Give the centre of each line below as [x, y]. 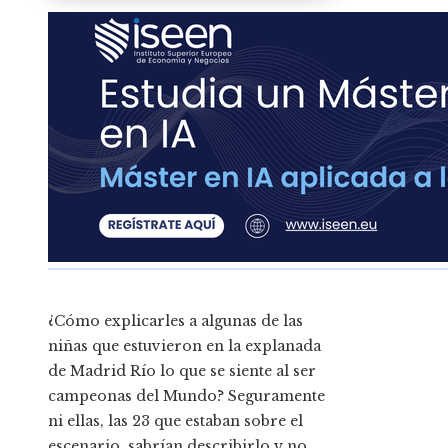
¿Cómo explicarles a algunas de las [175, 321]
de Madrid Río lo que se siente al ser [182, 371]
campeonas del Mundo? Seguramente [186, 396]
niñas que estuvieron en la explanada [184, 346]
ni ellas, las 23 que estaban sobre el [175, 421]
